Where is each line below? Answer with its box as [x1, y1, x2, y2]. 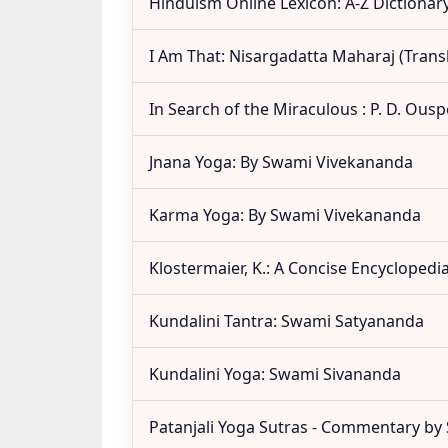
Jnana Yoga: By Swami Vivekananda [149, 151, 413, 173]
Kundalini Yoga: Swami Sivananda [149, 363, 401, 385]
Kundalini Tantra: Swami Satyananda [149, 310, 424, 332]
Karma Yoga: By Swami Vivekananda [149, 204, 421, 226]
